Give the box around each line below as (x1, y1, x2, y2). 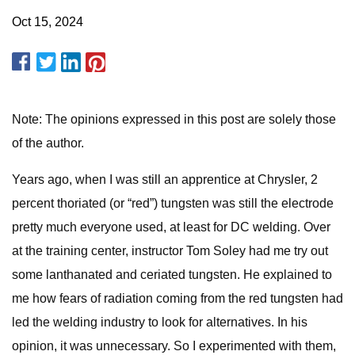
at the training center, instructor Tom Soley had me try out (12, 244, 328, 258)
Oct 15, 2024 (12, 15, 83, 29)
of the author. (12, 136, 84, 150)
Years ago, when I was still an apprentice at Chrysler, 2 (12, 173, 318, 186)
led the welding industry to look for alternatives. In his (12, 315, 307, 329)
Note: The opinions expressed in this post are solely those (12, 113, 336, 126)
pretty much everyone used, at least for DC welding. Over (12, 220, 330, 234)
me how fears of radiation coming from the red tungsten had (12, 292, 343, 305)
